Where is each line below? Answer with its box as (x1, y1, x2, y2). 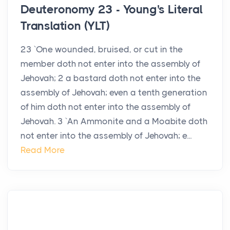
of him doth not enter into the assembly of (21, 102, 190, 112)
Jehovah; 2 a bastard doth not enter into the (21, 73, 201, 84)
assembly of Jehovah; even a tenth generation (21, 87, 207, 98)
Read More (21, 145, 65, 156)
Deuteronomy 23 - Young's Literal (21, 3, 203, 17)
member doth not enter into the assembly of (21, 59, 200, 69)
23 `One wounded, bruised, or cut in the (21, 44, 183, 55)
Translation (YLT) (21, 19, 110, 33)
